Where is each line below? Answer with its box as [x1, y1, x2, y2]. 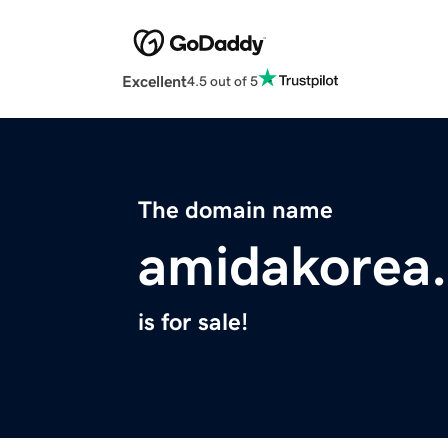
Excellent [122, 73, 187, 90]
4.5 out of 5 [187, 73, 258, 88]
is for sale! [138, 310, 248, 335]
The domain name [138, 198, 333, 223]
